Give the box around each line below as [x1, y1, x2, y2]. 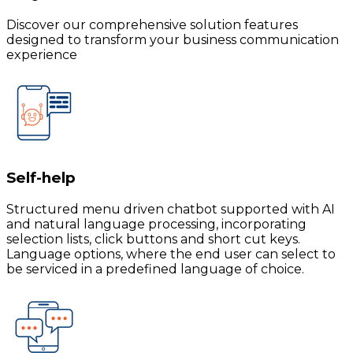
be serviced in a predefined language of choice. [6, 261, 304, 277]
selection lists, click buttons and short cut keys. [6, 231, 300, 247]
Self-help [6, 168, 76, 187]
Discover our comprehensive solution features [6, 17, 298, 33]
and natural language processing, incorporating [6, 216, 307, 232]
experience [6, 47, 77, 63]
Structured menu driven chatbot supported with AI [6, 201, 335, 217]
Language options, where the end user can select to [6, 246, 336, 262]
